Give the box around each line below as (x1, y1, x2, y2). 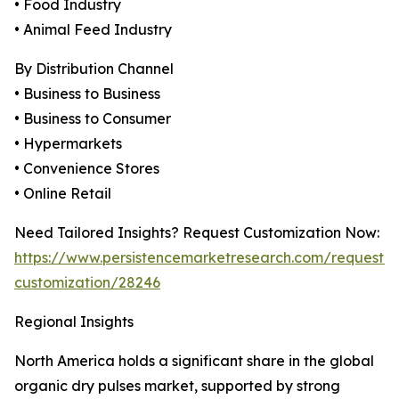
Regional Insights (14, 313, 134, 331)
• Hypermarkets (14, 134, 122, 153)
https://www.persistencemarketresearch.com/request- (14, 248, 390, 267)
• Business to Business (14, 85, 160, 103)
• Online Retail (14, 184, 111, 203)
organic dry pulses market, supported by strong (14, 377, 340, 395)
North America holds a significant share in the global (14, 352, 374, 370)
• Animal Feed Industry (14, 20, 172, 39)
